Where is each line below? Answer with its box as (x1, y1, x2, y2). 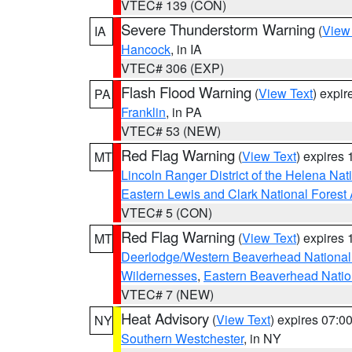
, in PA (166, 103, 202, 121)
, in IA (170, 40, 202, 58)
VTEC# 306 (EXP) (121, 59, 224, 77)
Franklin (121, 103, 166, 121)
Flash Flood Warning (121, 82, 251, 102)
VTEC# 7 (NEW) (121, 285, 214, 303)
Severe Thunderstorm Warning (121, 19, 315, 39)
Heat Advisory (121, 308, 209, 328)
